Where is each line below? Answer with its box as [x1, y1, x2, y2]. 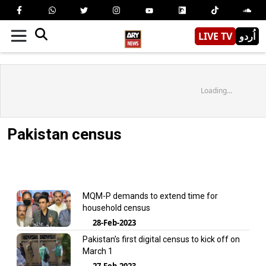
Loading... [200, 85, 232, 96]
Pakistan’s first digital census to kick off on [82, 234, 240, 244]
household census [82, 202, 150, 213]
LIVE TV [198, 29, 232, 43]
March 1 [82, 246, 113, 256]
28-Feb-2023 [92, 217, 136, 228]
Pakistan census [7, 125, 122, 143]
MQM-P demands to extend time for [82, 191, 218, 201]
